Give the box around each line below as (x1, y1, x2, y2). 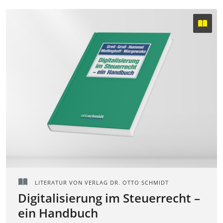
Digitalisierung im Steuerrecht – (18, 190, 200, 207)
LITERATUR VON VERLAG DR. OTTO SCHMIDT (33, 179, 169, 187)
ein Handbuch (18, 205, 98, 222)
